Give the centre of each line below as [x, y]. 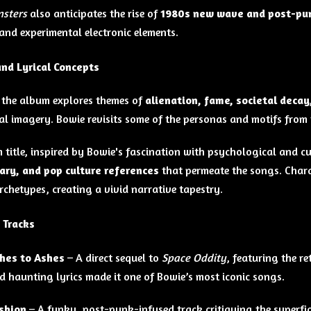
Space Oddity [194, 257]
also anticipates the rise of [93, 13]
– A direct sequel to [113, 257]
